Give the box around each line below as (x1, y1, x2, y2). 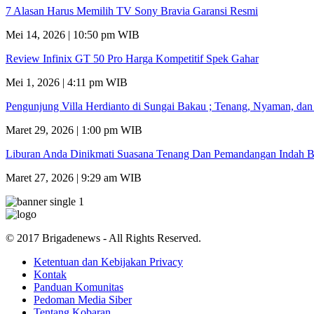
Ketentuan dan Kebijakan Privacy (34, 255, 183, 268)
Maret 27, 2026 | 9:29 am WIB (6, 171, 142, 184)
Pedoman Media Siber (34, 293, 132, 306)
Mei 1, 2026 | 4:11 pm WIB (6, 76, 128, 88)
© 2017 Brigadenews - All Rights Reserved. (6, 231, 201, 244)
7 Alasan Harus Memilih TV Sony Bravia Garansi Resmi (6, 4, 258, 17)
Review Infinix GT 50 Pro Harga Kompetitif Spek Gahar (6, 52, 259, 64)
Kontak (34, 268, 67, 280)
